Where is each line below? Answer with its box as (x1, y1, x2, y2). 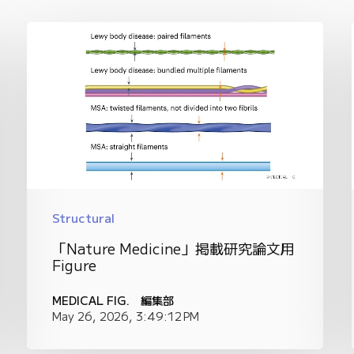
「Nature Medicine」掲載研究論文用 (52, 237, 296, 258)
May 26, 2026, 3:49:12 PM (52, 307, 200, 324)
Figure (52, 254, 97, 275)
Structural (52, 208, 115, 226)
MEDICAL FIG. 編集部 (52, 291, 175, 308)
